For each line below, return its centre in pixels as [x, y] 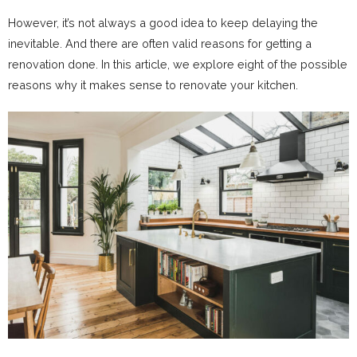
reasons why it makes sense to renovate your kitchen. [153, 85]
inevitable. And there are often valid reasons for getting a [160, 43]
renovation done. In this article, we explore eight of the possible [178, 64]
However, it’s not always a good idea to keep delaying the [163, 23]
